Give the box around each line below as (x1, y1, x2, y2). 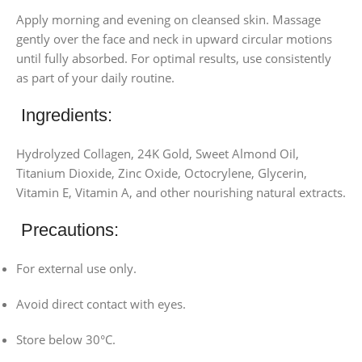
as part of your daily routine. (16, 69, 175, 86)
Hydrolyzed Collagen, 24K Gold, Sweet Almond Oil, (16, 145, 299, 162)
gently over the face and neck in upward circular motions (16, 30, 332, 47)
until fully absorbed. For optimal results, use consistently (16, 49, 331, 66)
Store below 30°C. (16, 330, 116, 347)
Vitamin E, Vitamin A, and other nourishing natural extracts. (16, 183, 346, 200)
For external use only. (16, 259, 137, 276)
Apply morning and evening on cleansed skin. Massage (16, 11, 321, 27)
